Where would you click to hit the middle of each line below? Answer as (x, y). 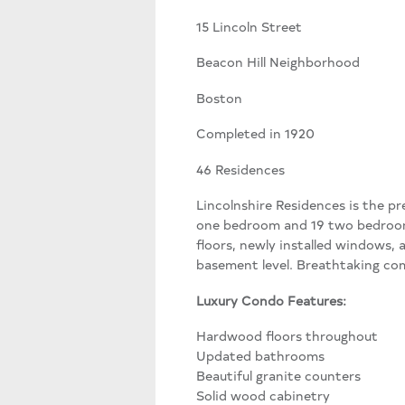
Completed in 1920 (255, 133)
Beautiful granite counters (278, 376)
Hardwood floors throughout (287, 336)
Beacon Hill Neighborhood (278, 62)
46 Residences (240, 169)
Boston (219, 97)
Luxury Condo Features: (271, 300)
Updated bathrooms (260, 356)
